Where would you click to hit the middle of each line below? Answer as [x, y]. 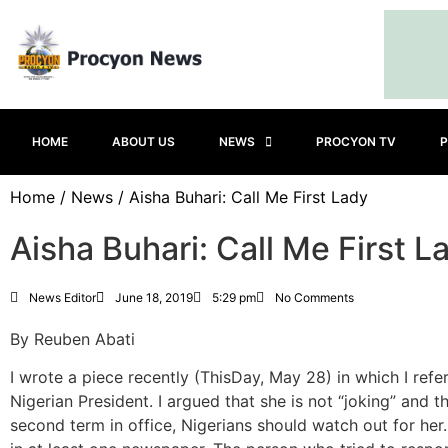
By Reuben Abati [72, 339]
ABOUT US [143, 141]
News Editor [62, 297]
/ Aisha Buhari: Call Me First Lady [240, 197]
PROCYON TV [356, 141]
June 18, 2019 [154, 297]
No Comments [314, 297]
